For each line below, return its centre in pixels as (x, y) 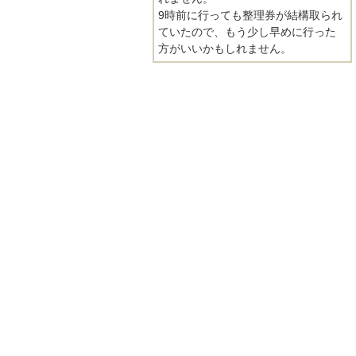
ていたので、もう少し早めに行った (247, 32)
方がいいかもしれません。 (225, 49)
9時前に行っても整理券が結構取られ (250, 15)
